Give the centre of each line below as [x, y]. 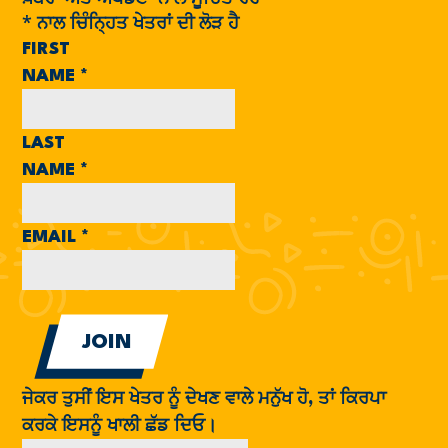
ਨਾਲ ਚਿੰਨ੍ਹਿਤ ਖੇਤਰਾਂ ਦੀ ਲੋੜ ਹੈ [136, 22]
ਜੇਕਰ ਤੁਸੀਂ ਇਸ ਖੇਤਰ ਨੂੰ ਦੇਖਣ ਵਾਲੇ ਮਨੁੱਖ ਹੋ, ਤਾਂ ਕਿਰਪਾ [204, 399]
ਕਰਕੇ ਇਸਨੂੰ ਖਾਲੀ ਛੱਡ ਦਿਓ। [120, 426]
